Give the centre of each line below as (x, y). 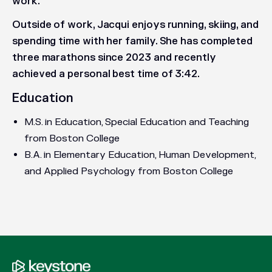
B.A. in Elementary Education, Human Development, (140, 155)
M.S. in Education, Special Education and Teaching (137, 122)
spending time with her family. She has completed (133, 41)
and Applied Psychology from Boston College (129, 171)
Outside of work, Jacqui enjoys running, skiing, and (135, 25)
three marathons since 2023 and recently (114, 58)
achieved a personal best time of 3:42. (106, 74)
